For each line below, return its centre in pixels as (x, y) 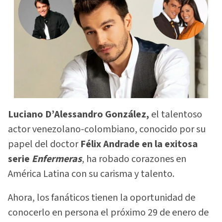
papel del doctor (44, 144)
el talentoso (176, 114)
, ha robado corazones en (134, 159)
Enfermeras (57, 159)
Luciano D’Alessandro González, (79, 114)
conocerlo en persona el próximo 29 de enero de (108, 213)
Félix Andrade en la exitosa (139, 144)
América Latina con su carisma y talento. (91, 174)
